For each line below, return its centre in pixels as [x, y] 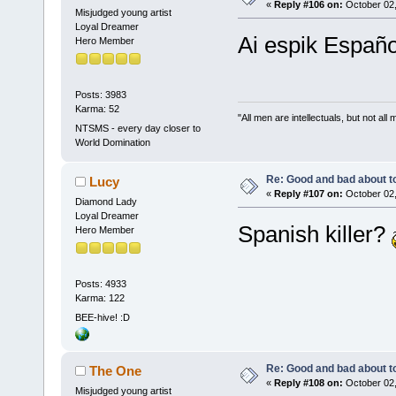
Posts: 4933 [100, 284]
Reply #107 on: [308, 193]
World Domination [112, 142]
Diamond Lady [106, 201]
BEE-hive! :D [102, 317]
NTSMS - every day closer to [137, 128]
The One [116, 370]
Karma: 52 [97, 109]
